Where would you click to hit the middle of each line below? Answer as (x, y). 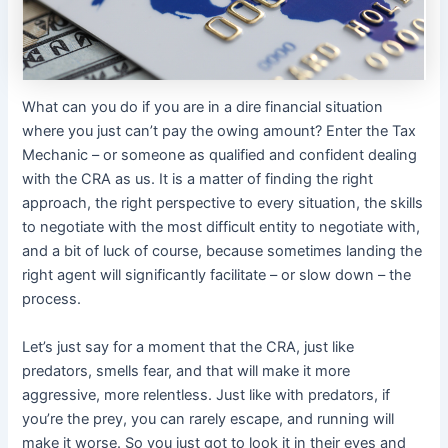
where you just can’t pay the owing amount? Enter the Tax (219, 130)
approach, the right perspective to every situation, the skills (223, 202)
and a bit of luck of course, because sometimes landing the (222, 250)
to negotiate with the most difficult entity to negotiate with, (221, 226)
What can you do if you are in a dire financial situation (203, 106)
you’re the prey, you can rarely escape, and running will (208, 418)
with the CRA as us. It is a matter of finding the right (198, 178)
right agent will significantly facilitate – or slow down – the (217, 274)
